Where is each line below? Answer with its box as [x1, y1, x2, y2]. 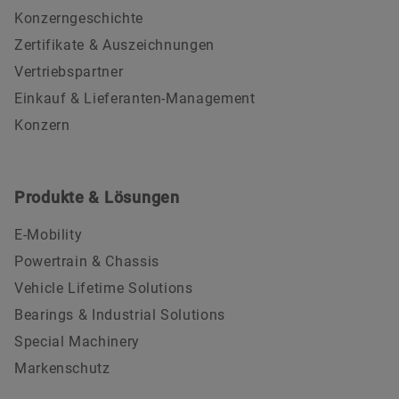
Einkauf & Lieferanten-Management [14, 89, 256, 107]
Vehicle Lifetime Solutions [14, 279, 193, 297]
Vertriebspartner [14, 62, 124, 80]
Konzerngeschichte [14, 9, 143, 27]
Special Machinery [14, 332, 140, 350]
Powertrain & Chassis [14, 252, 159, 270]
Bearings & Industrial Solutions [14, 305, 225, 323]
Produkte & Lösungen [14, 187, 180, 207]
